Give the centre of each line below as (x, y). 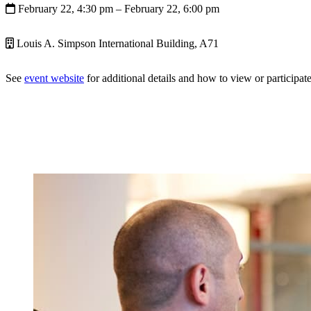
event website (54, 78)
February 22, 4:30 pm (67, 8)
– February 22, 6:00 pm (168, 8)
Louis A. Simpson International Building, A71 (116, 43)
